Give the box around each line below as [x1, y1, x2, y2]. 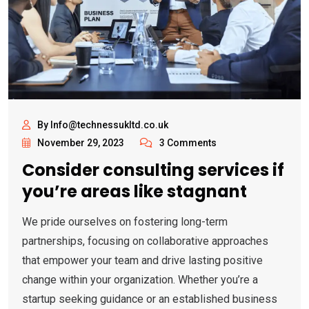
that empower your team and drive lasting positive [22, 254, 263, 268]
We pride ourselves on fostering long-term [22, 215, 228, 229]
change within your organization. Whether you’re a [22, 273, 258, 287]
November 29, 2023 [37, 137, 124, 149]
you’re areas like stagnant [22, 180, 247, 203]
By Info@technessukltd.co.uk [37, 119, 168, 131]
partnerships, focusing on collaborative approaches [22, 235, 268, 248]
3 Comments [159, 137, 217, 149]
